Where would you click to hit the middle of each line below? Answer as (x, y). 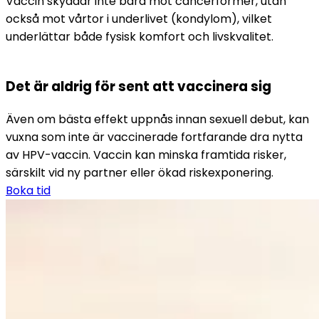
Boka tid (28, 191)
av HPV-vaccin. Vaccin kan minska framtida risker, (146, 155)
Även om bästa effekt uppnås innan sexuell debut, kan (157, 120)
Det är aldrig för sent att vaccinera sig (138, 87)
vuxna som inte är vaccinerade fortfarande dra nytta (154, 137)
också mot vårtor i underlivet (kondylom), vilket (139, 19)
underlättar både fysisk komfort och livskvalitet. (140, 36)
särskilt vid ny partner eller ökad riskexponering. (140, 173)
